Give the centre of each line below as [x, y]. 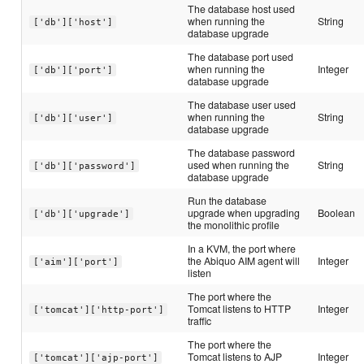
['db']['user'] [73, 118]
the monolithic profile [234, 225]
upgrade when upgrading [244, 213]
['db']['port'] [73, 70]
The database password [242, 153]
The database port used [241, 57]
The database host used [242, 9]
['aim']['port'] [76, 262]
